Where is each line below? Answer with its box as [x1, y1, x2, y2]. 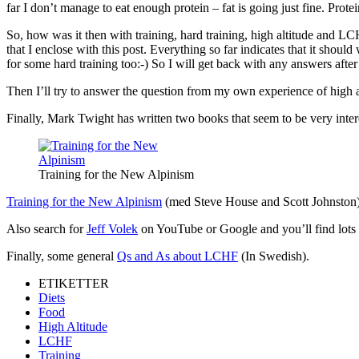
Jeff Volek [87, 221, 138, 236]
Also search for [6, 221, 87, 236]
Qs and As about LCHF [117, 248, 238, 263]
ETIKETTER [38, 276, 109, 290]
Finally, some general [6, 248, 117, 263]
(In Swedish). [238, 248, 309, 263]
